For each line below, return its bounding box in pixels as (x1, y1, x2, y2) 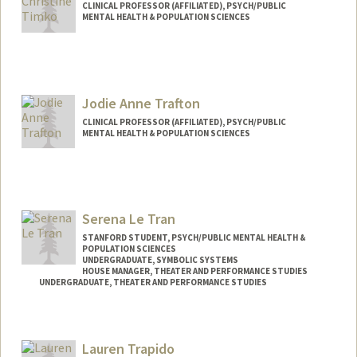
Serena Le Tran (81, 210, 175, 229)
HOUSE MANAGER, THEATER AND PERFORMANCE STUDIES (81, 265, 308, 277)
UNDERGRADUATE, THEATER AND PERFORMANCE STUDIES (38, 277, 267, 288)
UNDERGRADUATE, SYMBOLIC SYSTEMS (81, 254, 238, 266)
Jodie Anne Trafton (81, 93, 200, 112)
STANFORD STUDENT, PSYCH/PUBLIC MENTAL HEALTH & (81, 232, 305, 244)
